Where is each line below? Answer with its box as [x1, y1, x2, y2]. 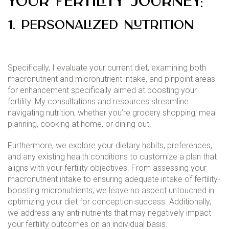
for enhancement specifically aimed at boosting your [8, 85, 197, 96]
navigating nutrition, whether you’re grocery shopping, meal [8, 108, 217, 118]
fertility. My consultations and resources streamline [8, 97, 189, 107]
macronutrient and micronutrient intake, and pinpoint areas [8, 74, 215, 84]
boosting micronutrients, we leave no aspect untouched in [8, 186, 214, 196]
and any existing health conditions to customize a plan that [8, 152, 217, 162]
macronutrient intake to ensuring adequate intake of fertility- [8, 174, 220, 185]
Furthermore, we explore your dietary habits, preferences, [8, 141, 212, 151]
